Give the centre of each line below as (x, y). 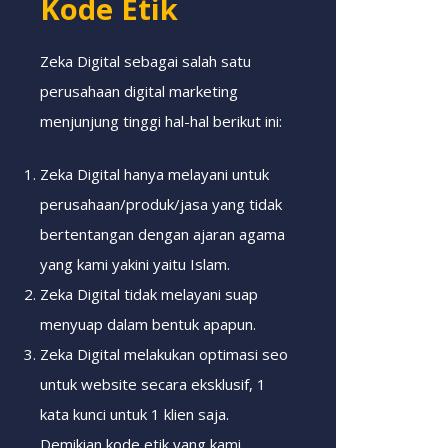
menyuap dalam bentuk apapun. (148, 323)
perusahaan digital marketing (139, 91)
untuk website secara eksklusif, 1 (153, 383)
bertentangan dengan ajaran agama (162, 233)
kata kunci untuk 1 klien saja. (134, 413)
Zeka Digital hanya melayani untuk (154, 173)
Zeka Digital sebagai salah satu (145, 61)
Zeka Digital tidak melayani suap (149, 293)
